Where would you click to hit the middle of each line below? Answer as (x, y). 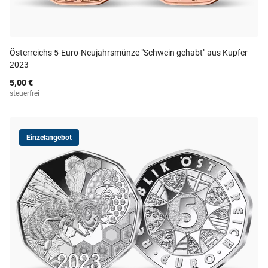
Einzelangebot (49, 138)
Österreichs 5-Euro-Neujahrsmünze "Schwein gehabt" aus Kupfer (129, 53)
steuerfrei (25, 93)
